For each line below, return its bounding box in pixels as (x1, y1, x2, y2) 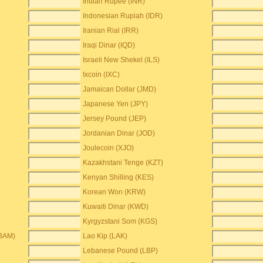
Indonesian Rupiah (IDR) (83, 12, 163, 20)
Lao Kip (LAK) (83, 232, 128, 240)
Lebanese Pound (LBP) (83, 247, 159, 255)
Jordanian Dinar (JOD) (83, 129, 156, 137)
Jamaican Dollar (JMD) (83, 85, 157, 93)
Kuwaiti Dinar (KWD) (83, 203, 149, 211)
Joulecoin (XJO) (83, 144, 134, 152)
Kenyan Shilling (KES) (83, 173, 154, 181)
